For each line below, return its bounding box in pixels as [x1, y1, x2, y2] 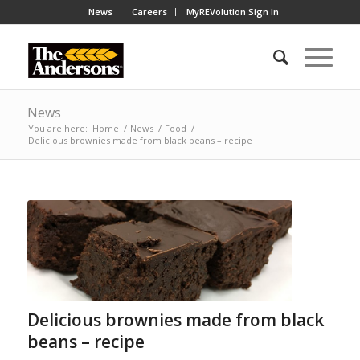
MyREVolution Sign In [186, 6, 280, 18]
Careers [132, 6, 168, 18]
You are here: [27, 122, 88, 134]
